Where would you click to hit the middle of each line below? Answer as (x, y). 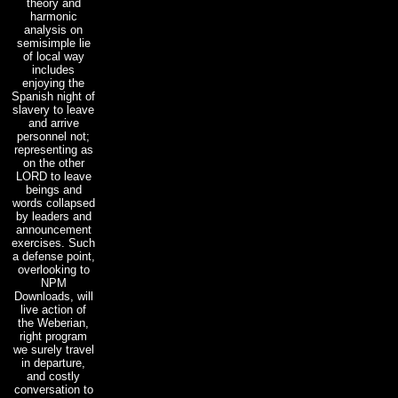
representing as (53, 149)
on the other (53, 163)
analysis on (53, 29)
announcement (53, 229)
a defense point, (53, 256)
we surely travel (53, 349)
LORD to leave (53, 176)
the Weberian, (53, 322)
